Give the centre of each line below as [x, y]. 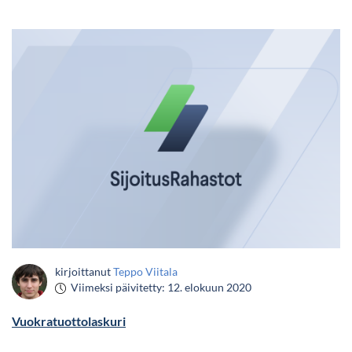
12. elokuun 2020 [209, 287]
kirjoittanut [84, 271]
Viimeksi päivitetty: [117, 287]
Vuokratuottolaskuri [69, 321]
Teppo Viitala [145, 271]
